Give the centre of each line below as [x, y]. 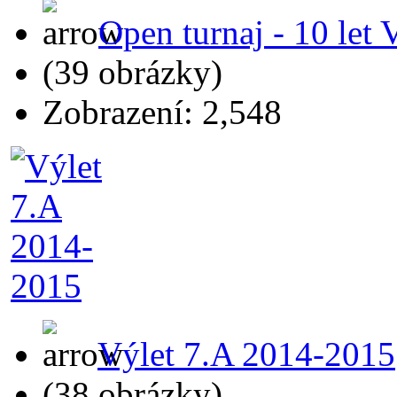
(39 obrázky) [132, 72]
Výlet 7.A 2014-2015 [246, 354]
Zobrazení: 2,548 [162, 112]
